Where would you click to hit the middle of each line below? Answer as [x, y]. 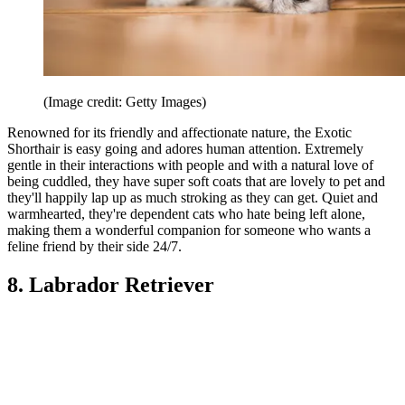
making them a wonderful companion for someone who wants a [189, 230]
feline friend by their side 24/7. [94, 246]
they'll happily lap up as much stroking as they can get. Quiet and [193, 197]
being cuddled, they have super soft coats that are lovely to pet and [196, 181]
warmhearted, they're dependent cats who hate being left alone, [186, 213]
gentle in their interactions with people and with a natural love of [190, 165]
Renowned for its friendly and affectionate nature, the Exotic [179, 132]
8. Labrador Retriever [111, 284]
